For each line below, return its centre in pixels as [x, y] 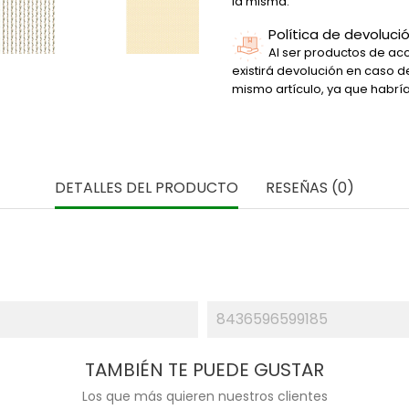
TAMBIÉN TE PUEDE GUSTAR [204, 370]
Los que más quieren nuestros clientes [204, 396]
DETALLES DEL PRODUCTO [147, 188]
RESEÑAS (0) [310, 188]
